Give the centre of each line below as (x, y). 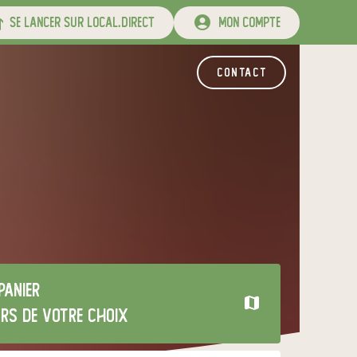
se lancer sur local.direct (79, 22)
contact (241, 73)
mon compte (246, 22)
